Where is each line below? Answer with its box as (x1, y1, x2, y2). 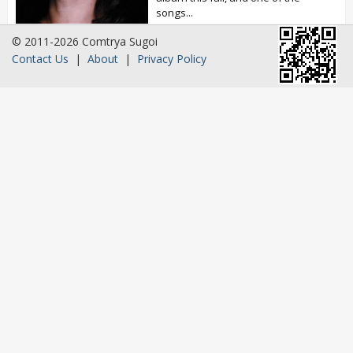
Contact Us (12, 51, 69, 66)
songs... (156, 6, 193, 20)
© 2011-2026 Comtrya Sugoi (12, 34, 158, 49)
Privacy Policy (137, 51, 206, 66)
